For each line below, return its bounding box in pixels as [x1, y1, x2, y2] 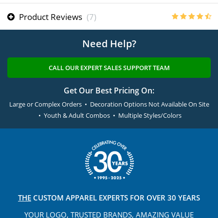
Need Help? [82, 37, 136, 51]
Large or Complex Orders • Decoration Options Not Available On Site [9, 100, 209, 109]
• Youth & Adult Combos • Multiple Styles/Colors [36, 111, 182, 120]
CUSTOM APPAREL [31, 193, 97, 203]
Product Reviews [17, 11, 84, 23]
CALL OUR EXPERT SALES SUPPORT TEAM [48, 63, 170, 73]
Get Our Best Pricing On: [64, 85, 154, 96]
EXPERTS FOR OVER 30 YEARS [99, 193, 200, 203]
